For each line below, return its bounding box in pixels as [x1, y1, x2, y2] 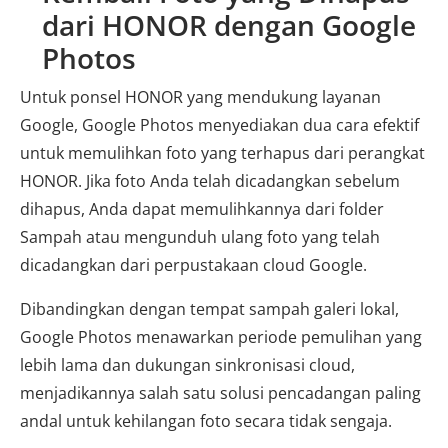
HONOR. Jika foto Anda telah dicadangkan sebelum [20, 169, 400, 192]
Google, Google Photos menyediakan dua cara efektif [20, 113, 419, 136]
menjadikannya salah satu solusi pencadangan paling [20, 381, 421, 404]
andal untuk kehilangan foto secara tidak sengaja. [20, 409, 392, 432]
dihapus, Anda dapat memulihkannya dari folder [20, 197, 384, 220]
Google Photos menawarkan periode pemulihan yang [20, 325, 422, 348]
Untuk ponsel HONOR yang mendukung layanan [20, 85, 381, 108]
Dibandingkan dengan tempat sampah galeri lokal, [20, 297, 399, 320]
